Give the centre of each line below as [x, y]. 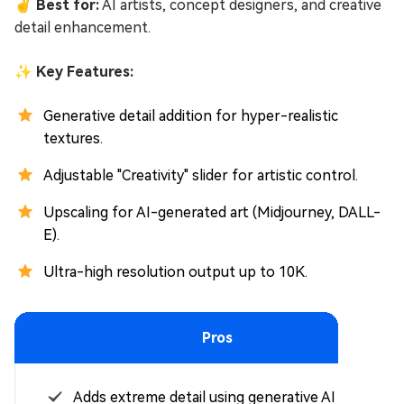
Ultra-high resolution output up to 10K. [175, 272]
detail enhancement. [83, 28]
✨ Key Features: [74, 72]
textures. [73, 139]
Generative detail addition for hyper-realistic [191, 116]
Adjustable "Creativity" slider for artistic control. [201, 176]
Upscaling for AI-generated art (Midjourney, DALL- [212, 213]
